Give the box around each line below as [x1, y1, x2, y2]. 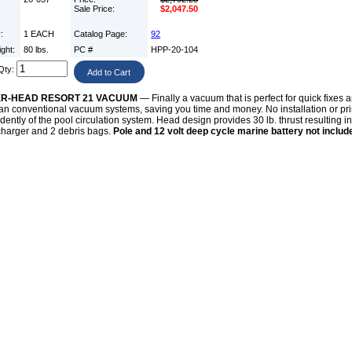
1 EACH [24, 29, 55, 39]
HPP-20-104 [151, 45, 199, 55]
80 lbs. [24, 45, 49, 55]
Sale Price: [74, 4, 118, 14]
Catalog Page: [74, 29, 130, 39]
